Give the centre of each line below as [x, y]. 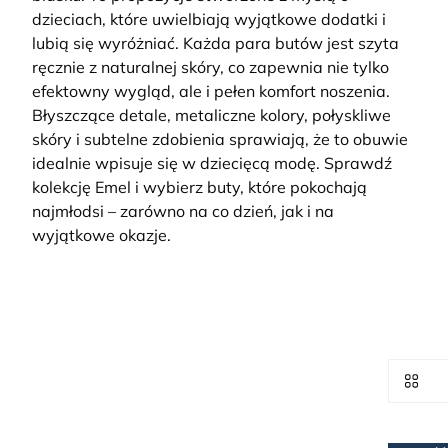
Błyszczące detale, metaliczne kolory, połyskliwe [211, 115]
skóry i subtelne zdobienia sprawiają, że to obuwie [220, 139]
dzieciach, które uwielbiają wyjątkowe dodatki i [209, 19]
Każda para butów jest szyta [291, 43]
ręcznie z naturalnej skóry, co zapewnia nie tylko [210, 67]
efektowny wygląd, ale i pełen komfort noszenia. [211, 91]
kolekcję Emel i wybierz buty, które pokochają [199, 187]
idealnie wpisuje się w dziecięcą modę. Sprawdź [212, 163]
